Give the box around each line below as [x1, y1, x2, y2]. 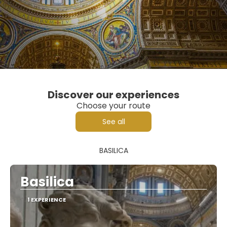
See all [102, 116, 125, 127]
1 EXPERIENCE [27, 195, 66, 204]
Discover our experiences [48, 87, 179, 102]
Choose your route [77, 99, 150, 111]
